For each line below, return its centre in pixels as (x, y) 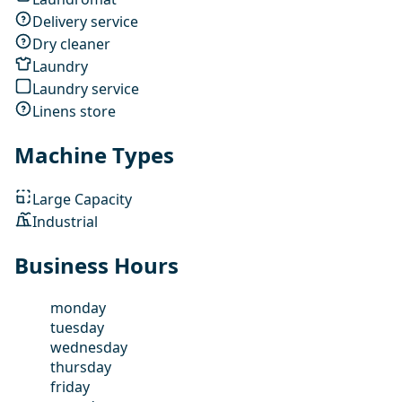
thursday (81, 367)
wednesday (89, 348)
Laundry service (86, 88)
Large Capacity (82, 199)
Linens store (74, 111)
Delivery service (85, 21)
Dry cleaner (71, 44)
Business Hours (96, 266)
